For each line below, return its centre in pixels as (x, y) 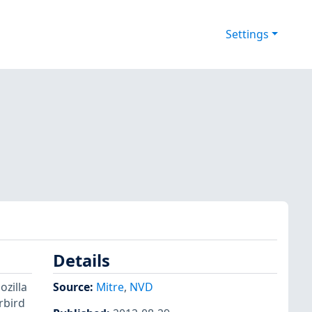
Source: (75, 287)
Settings (247, 34)
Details (81, 261)
